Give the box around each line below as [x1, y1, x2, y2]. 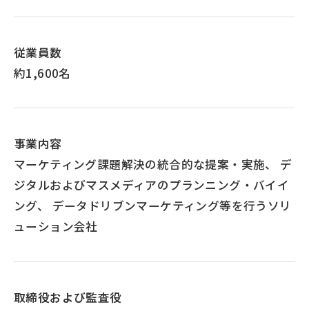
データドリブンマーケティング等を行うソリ [49, 197, 292, 215]
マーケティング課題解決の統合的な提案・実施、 [14, 156, 277, 173]
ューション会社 [14, 218, 98, 235]
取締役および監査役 [14, 288, 122, 306]
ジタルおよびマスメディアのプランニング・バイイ [14, 177, 290, 194]
